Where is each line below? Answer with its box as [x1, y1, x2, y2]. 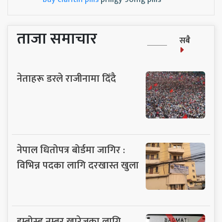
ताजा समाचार [17, 25, 97, 52]
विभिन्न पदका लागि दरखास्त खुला [17, 157, 139, 174]
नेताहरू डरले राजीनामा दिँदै [17, 70, 116, 87]
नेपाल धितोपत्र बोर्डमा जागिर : [17, 141, 125, 159]
